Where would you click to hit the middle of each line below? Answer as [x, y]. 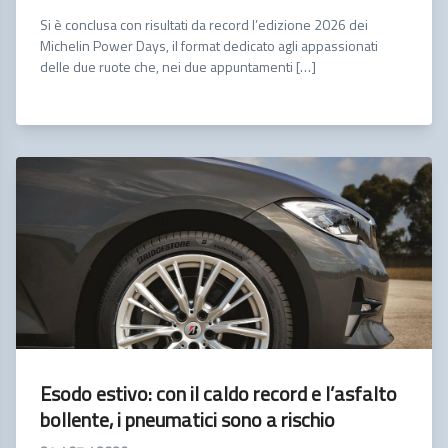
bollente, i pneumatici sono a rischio [187, 419]
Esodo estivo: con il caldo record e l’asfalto [218, 393]
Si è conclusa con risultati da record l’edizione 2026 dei [204, 24]
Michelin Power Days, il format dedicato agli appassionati [209, 45]
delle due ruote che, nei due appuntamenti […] [178, 66]
